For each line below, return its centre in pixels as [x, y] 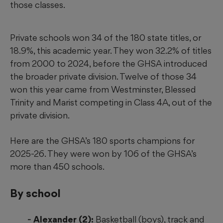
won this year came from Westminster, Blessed [103, 90]
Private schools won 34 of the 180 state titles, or [106, 38]
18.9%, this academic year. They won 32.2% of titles [111, 51]
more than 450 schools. [57, 167]
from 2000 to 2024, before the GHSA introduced [109, 64]
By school [35, 193]
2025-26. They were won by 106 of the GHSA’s [103, 154]
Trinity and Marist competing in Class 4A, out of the [111, 103]
